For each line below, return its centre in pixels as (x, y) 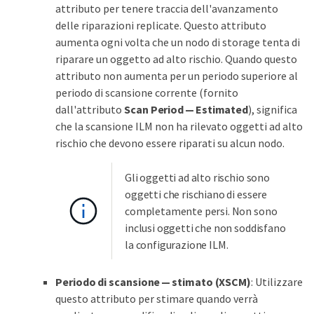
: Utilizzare (277, 281)
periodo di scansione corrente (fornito (147, 92)
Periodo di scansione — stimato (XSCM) (153, 281)
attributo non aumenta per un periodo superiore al (177, 75)
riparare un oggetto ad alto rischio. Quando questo (176, 59)
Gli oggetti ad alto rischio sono (197, 177)
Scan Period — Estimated (186, 109)
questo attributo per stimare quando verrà (157, 298)
